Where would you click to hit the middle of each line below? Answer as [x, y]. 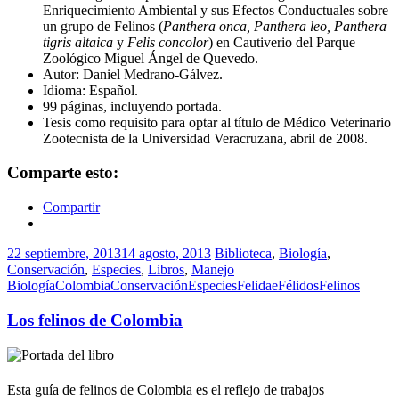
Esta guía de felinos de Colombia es [107, 389]
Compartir [71, 208]
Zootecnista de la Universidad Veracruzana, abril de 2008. [205, 138]
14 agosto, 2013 [166, 254]
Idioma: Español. [90, 90]
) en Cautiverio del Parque [282, 42]
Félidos [298, 286]
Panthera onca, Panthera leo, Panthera [275, 26]
